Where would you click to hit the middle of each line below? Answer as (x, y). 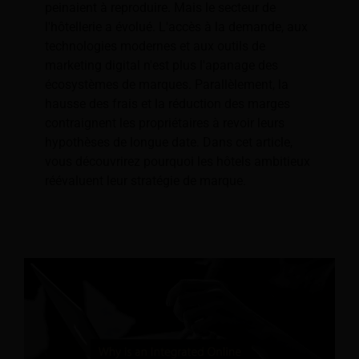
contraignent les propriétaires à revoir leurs (165, 123)
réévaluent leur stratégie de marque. (145, 181)
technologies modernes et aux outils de (155, 46)
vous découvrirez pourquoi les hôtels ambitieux (177, 162)
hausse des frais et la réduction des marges (167, 104)
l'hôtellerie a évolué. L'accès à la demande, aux (176, 27)
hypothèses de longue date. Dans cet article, (169, 143)
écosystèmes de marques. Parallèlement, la (167, 85)
